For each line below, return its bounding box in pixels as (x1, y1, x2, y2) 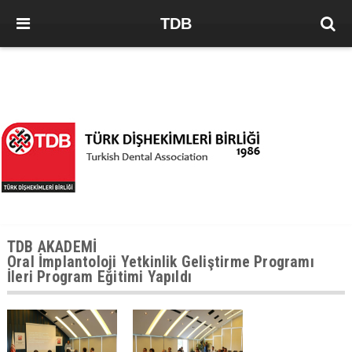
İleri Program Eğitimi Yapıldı (6, 268, 192, 286)
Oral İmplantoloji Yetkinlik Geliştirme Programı (6, 253, 314, 271)
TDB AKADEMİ (6, 238, 97, 256)
